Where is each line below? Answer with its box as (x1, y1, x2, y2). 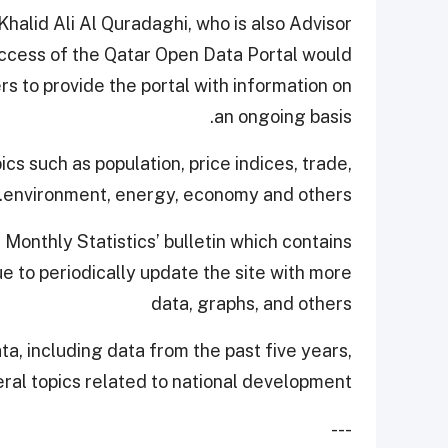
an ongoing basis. (214, 106, 352, 128)
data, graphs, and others (151, 293, 352, 315)
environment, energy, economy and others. (3, 184, 352, 206)
